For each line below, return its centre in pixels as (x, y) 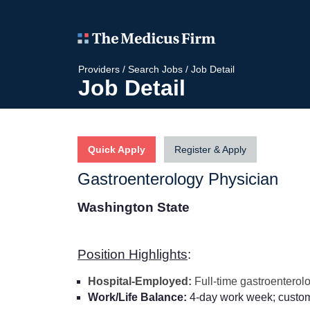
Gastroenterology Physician (178, 179)
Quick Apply (117, 149)
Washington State (135, 207)
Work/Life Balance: (139, 297)
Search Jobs (155, 69)
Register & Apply (210, 149)
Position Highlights (133, 254)
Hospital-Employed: (140, 281)
